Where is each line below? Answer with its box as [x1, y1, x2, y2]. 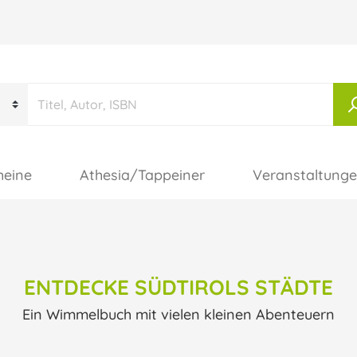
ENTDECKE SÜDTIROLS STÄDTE [24, 274, 333, 300]
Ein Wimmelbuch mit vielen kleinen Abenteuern [22, 305, 335, 324]
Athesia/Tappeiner [80, 166, 205, 184]
